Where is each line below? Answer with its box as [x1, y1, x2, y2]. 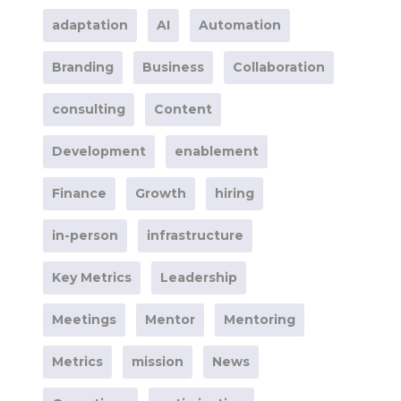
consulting [51, 101, 125, 117]
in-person [51, 227, 118, 243]
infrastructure [146, 227, 243, 243]
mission [131, 354, 183, 370]
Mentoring [223, 311, 295, 328]
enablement [174, 143, 259, 159]
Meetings [51, 311, 116, 328]
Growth [134, 185, 186, 201]
